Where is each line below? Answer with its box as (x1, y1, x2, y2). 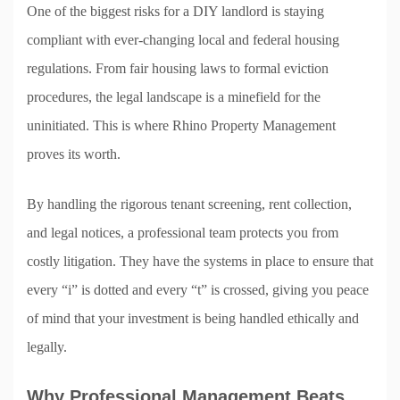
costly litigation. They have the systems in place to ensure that (27, 253, 373, 269)
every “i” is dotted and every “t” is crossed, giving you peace (27, 281, 369, 297)
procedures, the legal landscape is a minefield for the (27, 88, 321, 104)
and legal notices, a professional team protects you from (27, 224, 338, 240)
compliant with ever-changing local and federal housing (27, 31, 339, 47)
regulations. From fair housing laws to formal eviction (27, 60, 329, 76)
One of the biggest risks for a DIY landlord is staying (27, 3, 324, 19)
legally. (27, 338, 67, 354)
